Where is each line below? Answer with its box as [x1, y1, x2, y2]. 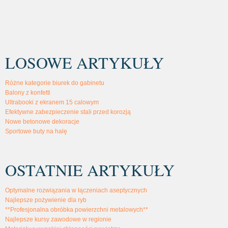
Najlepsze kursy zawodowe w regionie [5, 215, 111, 223]
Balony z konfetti [5, 89, 50, 96]
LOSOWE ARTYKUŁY [5, 51, 164, 73]
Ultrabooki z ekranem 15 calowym [5, 98, 99, 106]
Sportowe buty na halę [5, 127, 67, 135]
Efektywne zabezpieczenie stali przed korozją [5, 108, 131, 116]
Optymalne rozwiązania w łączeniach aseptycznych [5, 186, 147, 194]
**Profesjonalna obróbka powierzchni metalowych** [5, 206, 148, 213]
